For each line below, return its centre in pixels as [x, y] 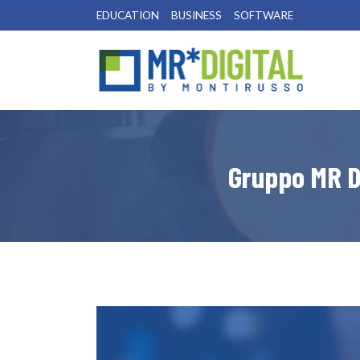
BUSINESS [196, 15]
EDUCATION [127, 15]
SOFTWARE [263, 15]
